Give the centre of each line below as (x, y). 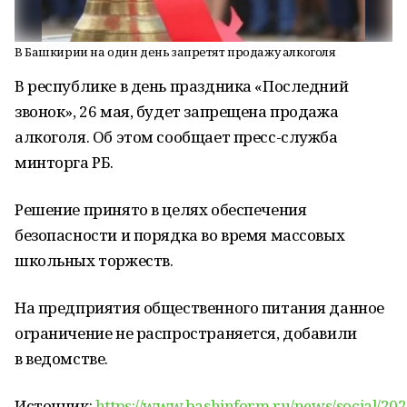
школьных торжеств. (94, 260)
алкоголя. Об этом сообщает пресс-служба (176, 137)
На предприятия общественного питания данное (199, 308)
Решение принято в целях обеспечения (161, 209)
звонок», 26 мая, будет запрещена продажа (177, 111)
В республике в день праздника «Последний (182, 86)
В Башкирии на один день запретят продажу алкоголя (175, 52)
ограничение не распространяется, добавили (186, 333)
